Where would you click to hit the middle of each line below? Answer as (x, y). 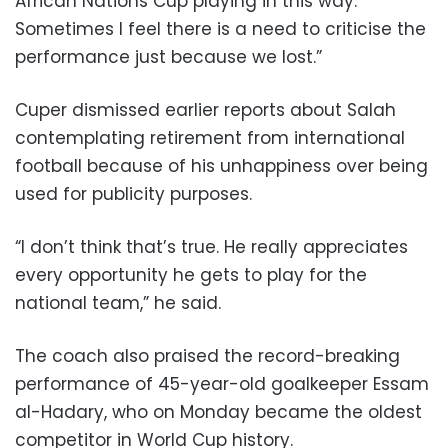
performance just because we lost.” (168, 56)
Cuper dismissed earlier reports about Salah (205, 109)
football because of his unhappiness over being (221, 165)
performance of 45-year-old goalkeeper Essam (222, 383)
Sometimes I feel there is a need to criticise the (220, 28)
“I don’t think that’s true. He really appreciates (211, 246)
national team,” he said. (118, 302)
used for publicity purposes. (133, 193)
